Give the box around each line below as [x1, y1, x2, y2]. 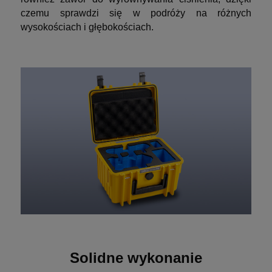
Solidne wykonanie [70, 249, 202, 266]
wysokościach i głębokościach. [21, 21, 154, 32]
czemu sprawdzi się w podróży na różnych [21, 7, 251, 18]
